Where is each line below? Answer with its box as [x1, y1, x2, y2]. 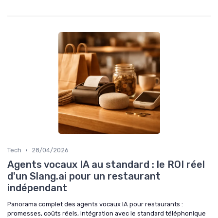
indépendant [7, 182, 67, 194]
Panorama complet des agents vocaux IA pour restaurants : [7, 200, 183, 208]
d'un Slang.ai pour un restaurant [7, 170, 161, 182]
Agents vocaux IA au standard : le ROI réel [7, 159, 205, 171]
